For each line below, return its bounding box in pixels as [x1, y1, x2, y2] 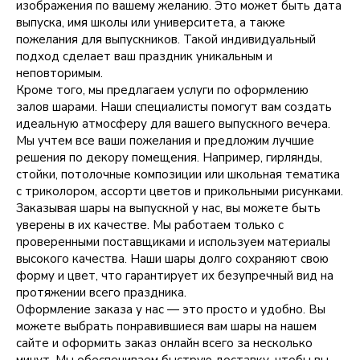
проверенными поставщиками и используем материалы [16, 234, 330, 250]
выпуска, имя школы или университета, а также [16, 14, 285, 31]
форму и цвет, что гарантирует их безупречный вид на [16, 268, 333, 284]
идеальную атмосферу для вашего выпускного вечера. [16, 116, 330, 132]
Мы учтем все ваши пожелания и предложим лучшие [16, 133, 314, 149]
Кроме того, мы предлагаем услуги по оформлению [16, 82, 309, 98]
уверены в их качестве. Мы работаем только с [16, 217, 284, 233]
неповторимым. [16, 65, 103, 81]
